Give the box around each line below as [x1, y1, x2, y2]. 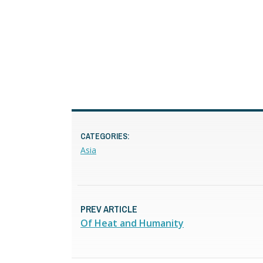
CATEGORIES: [80, 130, 130, 141]
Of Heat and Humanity [80, 216, 184, 230]
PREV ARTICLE [80, 202, 137, 215]
